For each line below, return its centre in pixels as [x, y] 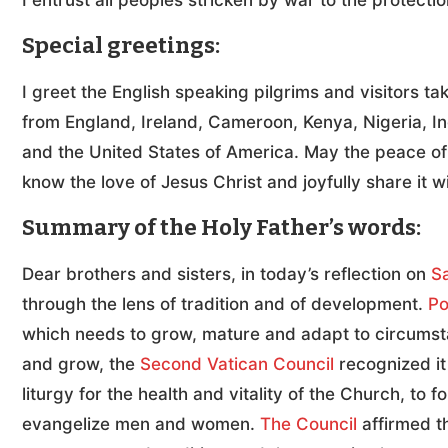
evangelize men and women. [141, 424]
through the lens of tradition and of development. [225, 304]
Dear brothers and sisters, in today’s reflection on [226, 274]
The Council [308, 424]
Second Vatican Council [237, 364]
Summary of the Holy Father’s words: [221, 228]
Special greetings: [121, 46]
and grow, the [81, 364]
